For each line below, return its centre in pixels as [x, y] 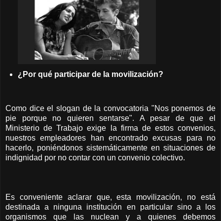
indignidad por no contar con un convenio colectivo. [96, 157]
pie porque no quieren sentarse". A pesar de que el [110, 118]
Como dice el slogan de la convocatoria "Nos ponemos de [110, 108]
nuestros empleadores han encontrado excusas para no [110, 138]
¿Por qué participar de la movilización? [91, 74]
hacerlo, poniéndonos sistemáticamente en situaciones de [110, 147]
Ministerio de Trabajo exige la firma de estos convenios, [110, 128]
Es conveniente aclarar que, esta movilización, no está [110, 197]
